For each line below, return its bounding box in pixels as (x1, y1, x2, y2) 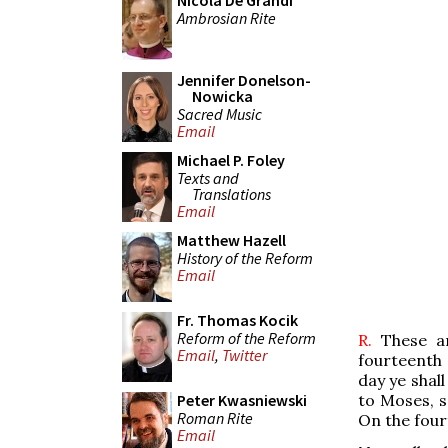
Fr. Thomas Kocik (177, 310, 298, 330)
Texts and (177, 167, 239, 188)
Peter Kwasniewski (177, 390, 307, 410)
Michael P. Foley (177, 150, 285, 170)
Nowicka (192, 86, 253, 106)
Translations (192, 183, 271, 204)
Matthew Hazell (177, 230, 286, 250)
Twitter (222, 345, 267, 366)
